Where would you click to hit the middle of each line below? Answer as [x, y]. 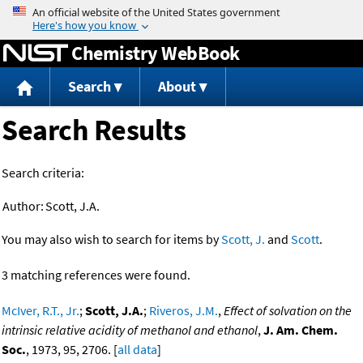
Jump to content [181, 11]
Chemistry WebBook [156, 53]
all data [137, 350]
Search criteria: [43, 173]
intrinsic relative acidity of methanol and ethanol [130, 330]
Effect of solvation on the [288, 311]
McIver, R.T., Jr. [41, 311]
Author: [23, 206]
